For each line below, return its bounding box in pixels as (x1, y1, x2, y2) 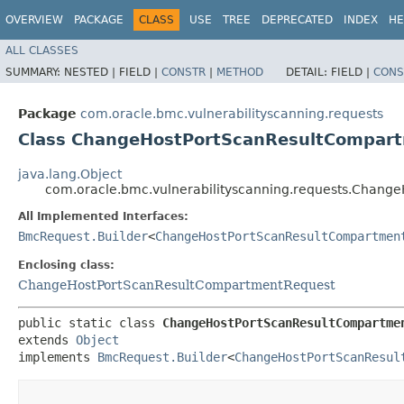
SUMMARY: (5, 65, 64, 78)
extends (18, 332, 76, 347)
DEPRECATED (262, 14, 333, 26)
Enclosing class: (18, 258, 115, 271)
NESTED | (64, 65, 119, 78)
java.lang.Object (18, 166, 122, 181)
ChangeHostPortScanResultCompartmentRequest (18, 277, 335, 292)
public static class (18, 315, 162, 330)
